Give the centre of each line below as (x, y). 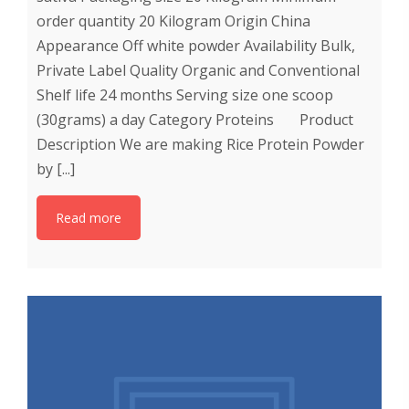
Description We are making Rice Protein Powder (200, 144)
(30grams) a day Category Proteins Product (195, 119)
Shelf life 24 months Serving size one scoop (185, 94)
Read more (89, 217)
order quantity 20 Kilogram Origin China (173, 21)
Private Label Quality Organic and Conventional (198, 70)
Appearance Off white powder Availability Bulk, (196, 45)
